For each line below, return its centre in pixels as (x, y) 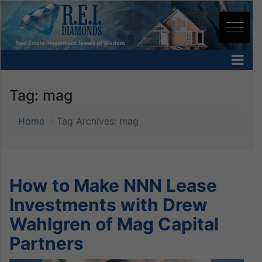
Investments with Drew (108, 204)
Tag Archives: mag (98, 121)
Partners (46, 243)
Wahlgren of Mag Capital (114, 224)
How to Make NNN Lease (113, 185)
